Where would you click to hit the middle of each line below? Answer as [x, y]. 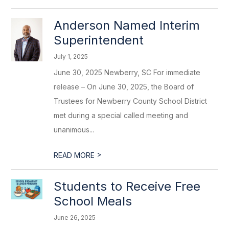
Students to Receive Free [127, 186]
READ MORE [75, 155]
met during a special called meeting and [121, 115]
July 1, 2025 [71, 56]
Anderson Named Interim [127, 25]
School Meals [93, 201]
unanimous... [74, 130]
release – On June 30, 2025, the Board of [124, 87]
